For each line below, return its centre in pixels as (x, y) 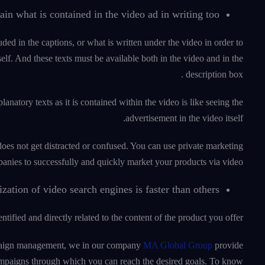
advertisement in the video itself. (184, 118)
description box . (214, 75)
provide (228, 245)
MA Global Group (178, 245)
